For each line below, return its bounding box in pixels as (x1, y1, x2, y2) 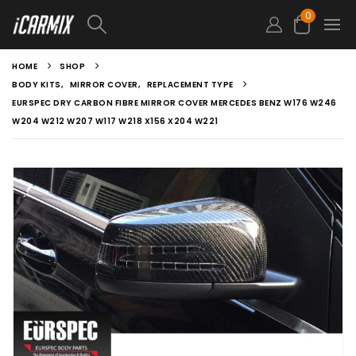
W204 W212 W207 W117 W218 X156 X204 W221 (12, 115, 219, 127)
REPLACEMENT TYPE (146, 79, 234, 91)
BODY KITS (12, 79, 61, 91)
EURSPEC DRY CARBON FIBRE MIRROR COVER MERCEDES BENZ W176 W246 (12, 97, 337, 109)
